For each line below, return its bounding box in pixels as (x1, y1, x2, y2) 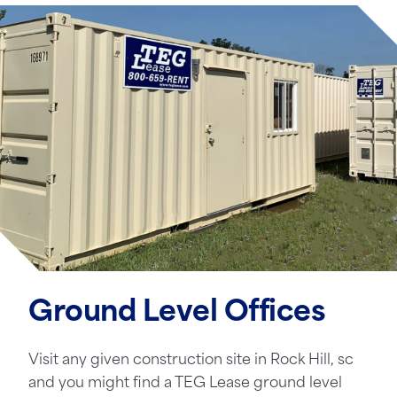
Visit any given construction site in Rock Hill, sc (28, 354, 354, 368)
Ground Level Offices (28, 300, 325, 328)
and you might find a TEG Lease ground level (28, 377, 342, 391)
